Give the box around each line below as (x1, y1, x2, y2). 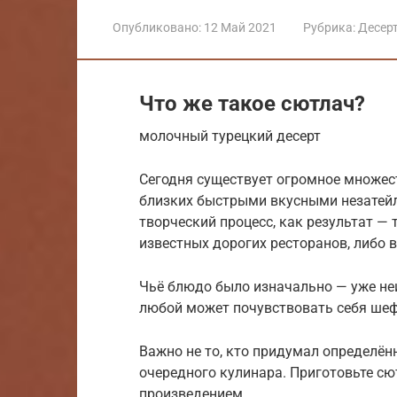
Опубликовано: (113, 19, 201, 35)
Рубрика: (303, 19, 355, 35)
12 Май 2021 (204, 19, 276, 35)
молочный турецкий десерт (139, 127, 321, 144)
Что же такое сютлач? (139, 90, 365, 116)
